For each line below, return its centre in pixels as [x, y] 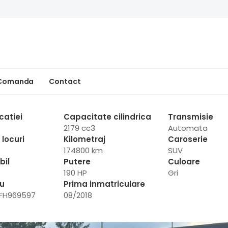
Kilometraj [85, 139]
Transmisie [190, 117]
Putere [77, 162]
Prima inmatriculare [105, 184]
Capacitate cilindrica [108, 117]
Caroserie [188, 139]
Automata [188, 128]
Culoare [184, 162]
